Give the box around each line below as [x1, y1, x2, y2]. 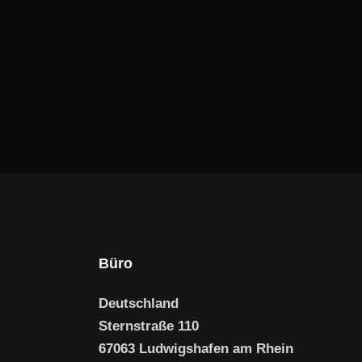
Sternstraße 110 [99, 318, 199, 334]
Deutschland [99, 295, 179, 311]
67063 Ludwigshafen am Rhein [99, 340, 293, 356]
